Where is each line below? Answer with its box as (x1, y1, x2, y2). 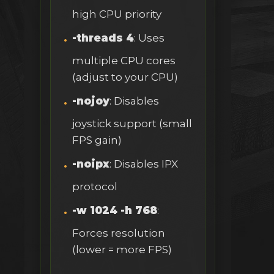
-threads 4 (72, 32, 134, 45)
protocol (72, 180, 117, 193)
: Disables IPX (109, 158, 178, 171)
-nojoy (72, 95, 109, 108)
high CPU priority (72, 8, 161, 21)
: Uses (134, 32, 165, 45)
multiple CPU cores (72, 54, 176, 67)
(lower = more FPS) (72, 243, 172, 256)
